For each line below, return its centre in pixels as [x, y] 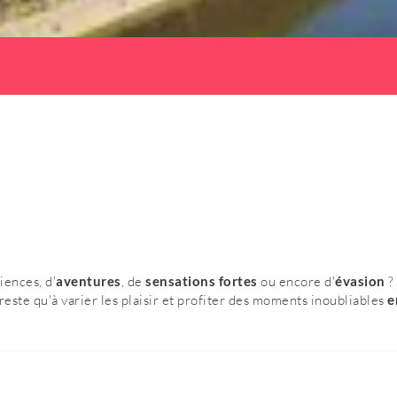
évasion [362, 281]
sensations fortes [203, 281]
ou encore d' [298, 281]
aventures [89, 281]
